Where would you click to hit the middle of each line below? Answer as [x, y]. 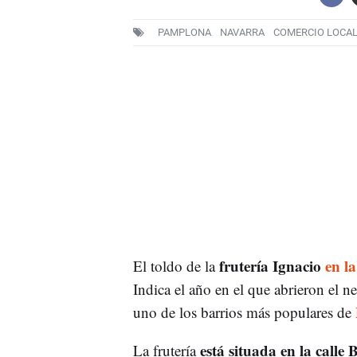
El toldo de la [174, 265]
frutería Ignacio [270, 265]
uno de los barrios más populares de [244, 312]
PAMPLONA [184, 33]
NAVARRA [242, 33]
